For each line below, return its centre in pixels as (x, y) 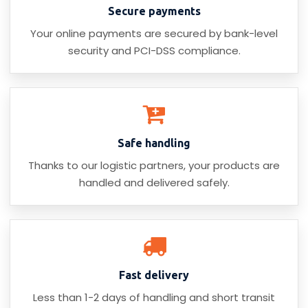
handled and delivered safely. (154, 183)
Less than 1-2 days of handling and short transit (154, 298)
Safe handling (154, 143)
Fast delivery (154, 275)
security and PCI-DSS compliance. (154, 51)
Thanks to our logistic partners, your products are (154, 166)
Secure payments (154, 11)
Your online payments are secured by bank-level (154, 34)
